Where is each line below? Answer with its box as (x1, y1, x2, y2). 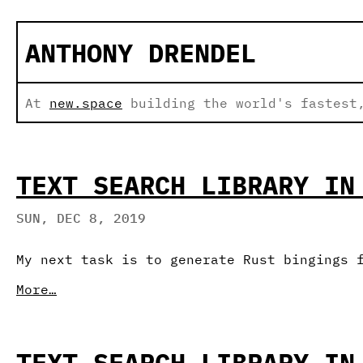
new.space (49, 94, 122, 111)
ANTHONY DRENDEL (25, 35, 256, 70)
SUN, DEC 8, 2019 (16, 209, 146, 226)
